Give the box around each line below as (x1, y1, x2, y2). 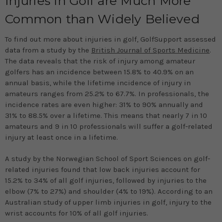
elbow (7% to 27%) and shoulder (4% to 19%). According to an (5, 187, 213, 196)
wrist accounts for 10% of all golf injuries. (5, 209, 148, 218)
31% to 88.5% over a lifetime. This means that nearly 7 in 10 (5, 111, 207, 120)
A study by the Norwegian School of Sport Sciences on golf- (5, 154, 210, 164)
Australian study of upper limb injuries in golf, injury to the (5, 198, 212, 207)
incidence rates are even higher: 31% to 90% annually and (5, 100, 203, 110)
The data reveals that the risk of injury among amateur (5, 56, 195, 66)
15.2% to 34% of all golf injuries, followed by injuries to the (5, 176, 207, 185)
